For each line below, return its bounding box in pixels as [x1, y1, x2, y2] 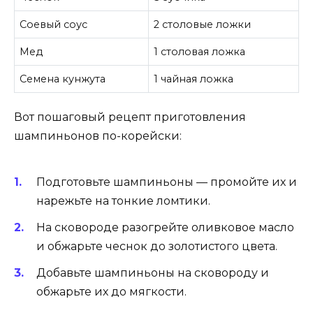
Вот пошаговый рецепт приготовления [14, 110, 246, 124]
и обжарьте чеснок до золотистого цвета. [36, 239, 277, 253]
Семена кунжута [20, 72, 106, 85]
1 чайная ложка [154, 72, 234, 85]
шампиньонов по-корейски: [14, 129, 182, 143]
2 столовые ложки [154, 17, 252, 31]
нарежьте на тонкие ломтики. [36, 194, 210, 208]
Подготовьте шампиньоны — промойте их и [36, 175, 297, 189]
